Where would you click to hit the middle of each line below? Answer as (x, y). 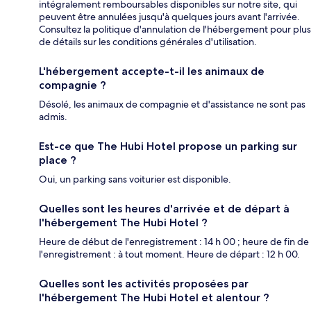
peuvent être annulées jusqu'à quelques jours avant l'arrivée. (169, 17)
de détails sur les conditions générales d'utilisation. (148, 42)
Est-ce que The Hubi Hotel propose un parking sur (168, 146)
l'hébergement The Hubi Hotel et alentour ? (154, 298)
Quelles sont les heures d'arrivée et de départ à (164, 209)
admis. (53, 117)
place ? (58, 160)
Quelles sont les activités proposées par (144, 284)
